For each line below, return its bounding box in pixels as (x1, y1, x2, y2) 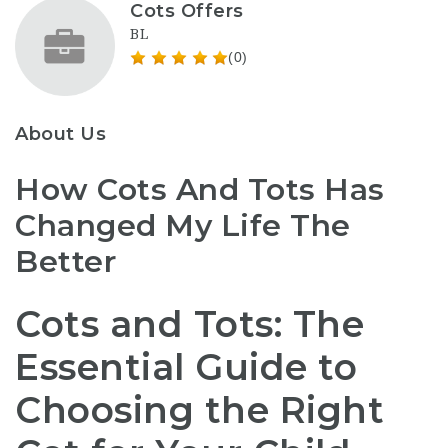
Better (15, 243, 116, 280)
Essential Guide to (15, 345, 357, 389)
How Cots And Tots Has (15, 171, 385, 208)
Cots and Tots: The (15, 302, 364, 346)
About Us (15, 123, 106, 145)
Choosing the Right (15, 388, 384, 432)
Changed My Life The (15, 207, 351, 244)
